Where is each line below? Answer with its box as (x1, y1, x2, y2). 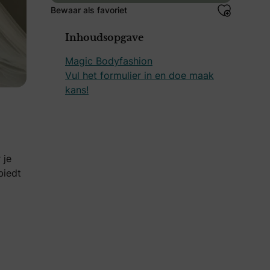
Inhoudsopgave (65, 33, 143, 43)
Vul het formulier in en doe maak (65, 68, 214, 82)
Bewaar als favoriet (51, 4, 127, 16)
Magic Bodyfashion (65, 54, 152, 67)
